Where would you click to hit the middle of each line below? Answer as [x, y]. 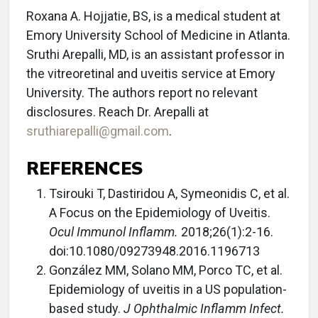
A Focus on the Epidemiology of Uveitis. [160, 213]
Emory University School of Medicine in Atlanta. [158, 35]
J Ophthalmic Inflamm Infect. [204, 308]
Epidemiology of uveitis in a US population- [168, 289]
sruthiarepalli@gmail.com [98, 131]
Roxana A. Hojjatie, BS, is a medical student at [153, 16]
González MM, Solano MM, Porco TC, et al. [166, 270]
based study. [86, 308]
